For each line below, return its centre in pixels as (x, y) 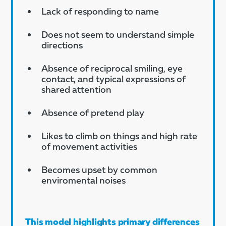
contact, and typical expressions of (114, 78)
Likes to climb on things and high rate (120, 135)
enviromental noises (84, 180)
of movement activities (90, 146)
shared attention (77, 89)
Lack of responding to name (100, 11)
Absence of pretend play (93, 112)
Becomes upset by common (100, 169)
